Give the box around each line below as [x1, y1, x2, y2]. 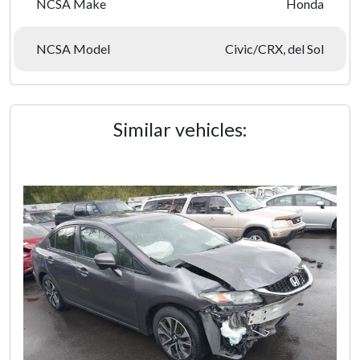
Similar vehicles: [113, 118, 247, 141]
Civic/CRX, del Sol [225, 41, 324, 56]
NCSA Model [36, 41, 110, 56]
